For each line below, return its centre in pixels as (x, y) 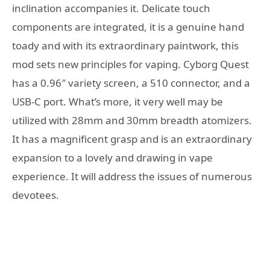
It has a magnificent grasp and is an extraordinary (132, 139)
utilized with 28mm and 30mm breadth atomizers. (132, 120)
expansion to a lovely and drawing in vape (112, 157)
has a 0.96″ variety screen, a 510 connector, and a (131, 83)
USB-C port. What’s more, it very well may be (118, 101)
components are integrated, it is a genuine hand (128, 27)
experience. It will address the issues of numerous (132, 176)
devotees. (36, 195)
